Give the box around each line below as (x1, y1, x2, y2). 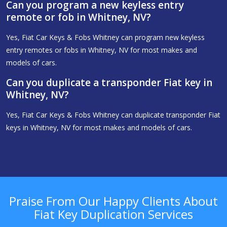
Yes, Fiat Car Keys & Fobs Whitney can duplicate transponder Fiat (6, 110, 220, 120)
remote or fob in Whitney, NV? (6, 11, 151, 24)
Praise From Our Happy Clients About (9, 193, 218, 210)
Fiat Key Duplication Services (34, 206, 193, 223)
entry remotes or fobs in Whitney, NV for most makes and (6, 45, 197, 55)
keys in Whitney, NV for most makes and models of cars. (6, 123, 192, 133)
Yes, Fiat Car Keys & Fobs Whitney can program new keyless (6, 32, 205, 43)
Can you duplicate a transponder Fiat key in (6, 76, 212, 90)
